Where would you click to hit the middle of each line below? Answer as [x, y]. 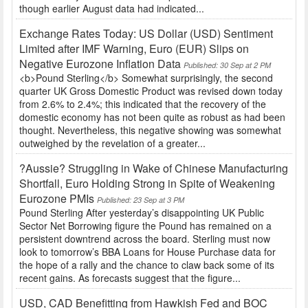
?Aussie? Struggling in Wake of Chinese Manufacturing [154, 168]
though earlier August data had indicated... [112, 9]
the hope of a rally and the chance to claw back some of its [147, 265]
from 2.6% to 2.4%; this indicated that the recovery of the [143, 104]
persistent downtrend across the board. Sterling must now [145, 239]
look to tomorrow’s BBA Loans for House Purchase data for [147, 252]
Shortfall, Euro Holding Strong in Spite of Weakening [147, 184]
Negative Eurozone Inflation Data [100, 64]
